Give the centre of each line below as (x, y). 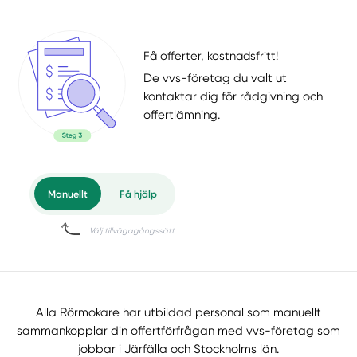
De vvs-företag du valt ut (216, 78)
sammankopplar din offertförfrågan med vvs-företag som (178, 331)
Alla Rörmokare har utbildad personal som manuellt (178, 313)
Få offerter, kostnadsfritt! (211, 55)
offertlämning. (182, 114)
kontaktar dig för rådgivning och (233, 96)
